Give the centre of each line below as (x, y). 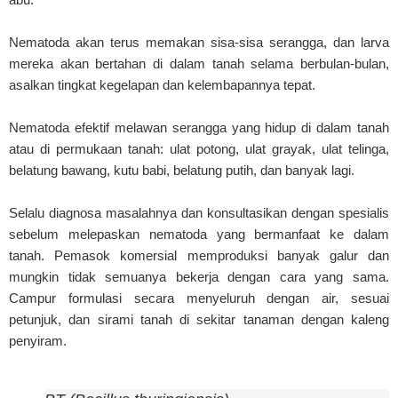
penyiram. (38, 340)
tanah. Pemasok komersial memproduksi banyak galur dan (199, 255)
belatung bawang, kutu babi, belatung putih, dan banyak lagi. (182, 170)
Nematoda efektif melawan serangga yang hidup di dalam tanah (199, 127)
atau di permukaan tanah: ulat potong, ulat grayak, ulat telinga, (199, 148)
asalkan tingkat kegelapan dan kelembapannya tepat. (162, 84)
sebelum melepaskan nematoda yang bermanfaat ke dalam (199, 234)
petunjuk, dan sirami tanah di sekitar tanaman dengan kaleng (199, 319)
